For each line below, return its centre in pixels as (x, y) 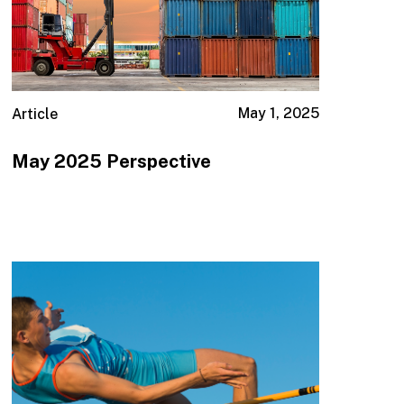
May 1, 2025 (278, 114)
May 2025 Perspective (112, 161)
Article (35, 115)
